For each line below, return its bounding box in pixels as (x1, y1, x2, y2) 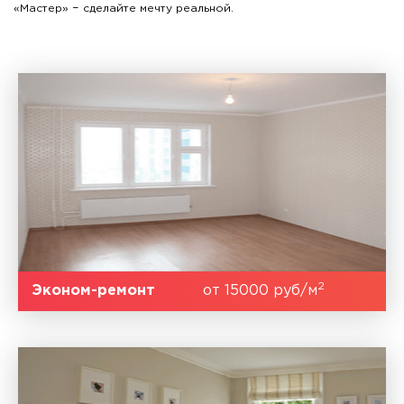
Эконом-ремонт (31, 283, 155, 298)
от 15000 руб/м (203, 283, 317, 298)
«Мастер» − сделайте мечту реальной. (13, 3, 234, 14)
